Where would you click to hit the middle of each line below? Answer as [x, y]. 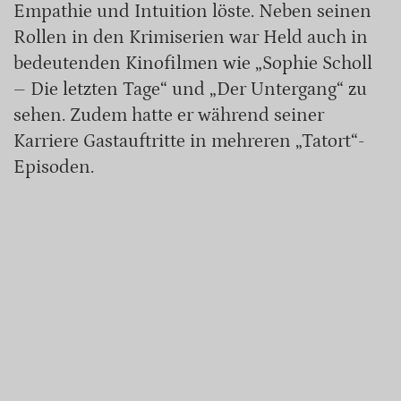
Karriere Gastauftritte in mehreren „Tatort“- [189, 142]
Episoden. [54, 168]
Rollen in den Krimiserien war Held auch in [191, 38]
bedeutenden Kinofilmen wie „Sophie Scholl [193, 64]
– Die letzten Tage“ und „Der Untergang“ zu [190, 90]
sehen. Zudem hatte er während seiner [169, 116]
